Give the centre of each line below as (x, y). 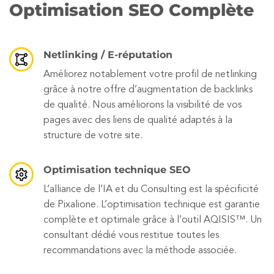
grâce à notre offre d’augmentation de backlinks (148, 90)
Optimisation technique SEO (117, 170)
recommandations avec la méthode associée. (140, 251)
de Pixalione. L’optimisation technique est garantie (152, 205)
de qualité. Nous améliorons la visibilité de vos (143, 106)
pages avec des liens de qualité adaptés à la (138, 121)
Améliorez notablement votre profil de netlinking (150, 75)
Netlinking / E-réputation (108, 55)
